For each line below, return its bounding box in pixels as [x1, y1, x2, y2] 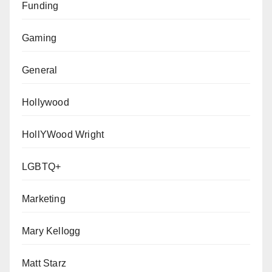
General [22, 65, 58, 75]
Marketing [22, 194, 66, 204]
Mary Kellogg [22, 226, 81, 236]
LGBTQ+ [22, 161, 61, 172]
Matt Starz [22, 258, 66, 268]
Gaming [22, 33, 57, 43]
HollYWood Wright [22, 129, 104, 140]
